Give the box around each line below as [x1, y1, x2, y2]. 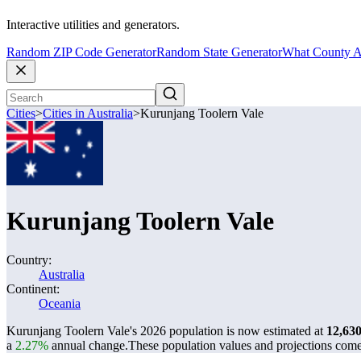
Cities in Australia [43, 106, 133, 121]
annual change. [48, 338, 128, 352]
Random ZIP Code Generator [6, 45, 156, 60]
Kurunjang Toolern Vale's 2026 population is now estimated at [6, 324, 326, 338]
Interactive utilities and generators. [6, 18, 180, 32]
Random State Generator [156, 45, 282, 60]
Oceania [39, 297, 81, 310]
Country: [6, 253, 52, 267]
